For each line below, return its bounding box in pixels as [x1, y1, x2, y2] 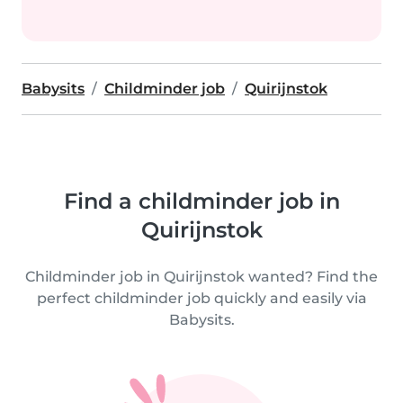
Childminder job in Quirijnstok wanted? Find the [25, 268, 378, 285]
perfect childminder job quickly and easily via [36, 290, 367, 307]
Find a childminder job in [63, 188, 340, 214]
